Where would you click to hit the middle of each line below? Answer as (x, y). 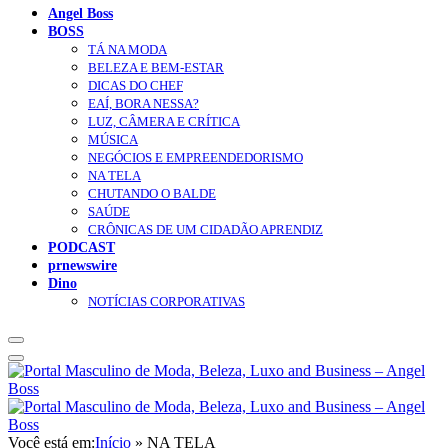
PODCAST (81, 247)
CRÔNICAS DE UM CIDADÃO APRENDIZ (205, 230)
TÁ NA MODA (127, 50)
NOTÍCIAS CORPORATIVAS (166, 302)
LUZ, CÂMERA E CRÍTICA (164, 122)
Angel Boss (80, 13)
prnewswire (82, 265)
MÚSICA (113, 140)
